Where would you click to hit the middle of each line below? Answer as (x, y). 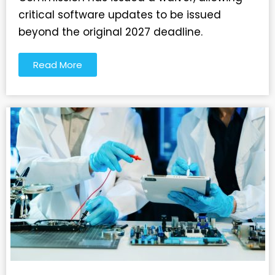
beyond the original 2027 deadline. (110, 32)
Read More (58, 65)
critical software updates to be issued (120, 15)
